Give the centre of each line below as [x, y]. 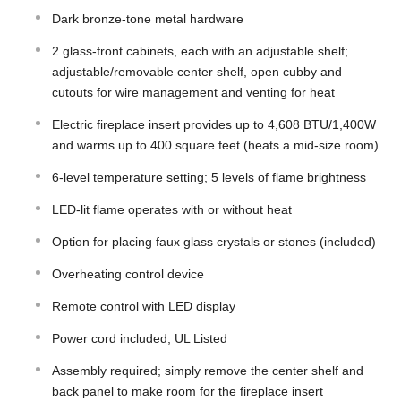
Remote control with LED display [144, 307]
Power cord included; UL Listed [140, 339]
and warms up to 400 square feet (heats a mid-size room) [215, 145]
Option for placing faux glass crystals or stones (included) [214, 242]
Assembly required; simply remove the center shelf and [208, 371]
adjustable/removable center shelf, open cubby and [197, 72]
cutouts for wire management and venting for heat [193, 93]
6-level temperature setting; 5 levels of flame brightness [209, 178]
